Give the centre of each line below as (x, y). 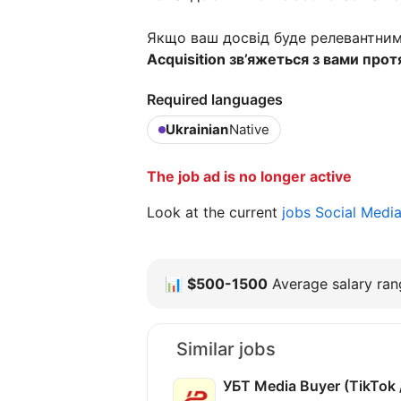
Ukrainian (197, 129)
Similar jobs (226, 349)
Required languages (215, 99)
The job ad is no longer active (249, 176)
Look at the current (214, 212)
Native (249, 129)
